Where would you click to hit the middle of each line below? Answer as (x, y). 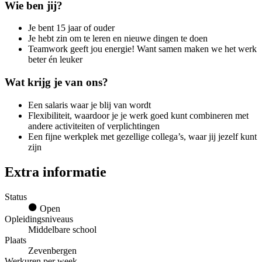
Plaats (15, 240)
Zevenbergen (52, 250)
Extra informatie (56, 172)
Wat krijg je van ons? (56, 82)
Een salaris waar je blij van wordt (89, 105)
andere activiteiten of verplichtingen (94, 126)
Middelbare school (62, 229)
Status (16, 196)
